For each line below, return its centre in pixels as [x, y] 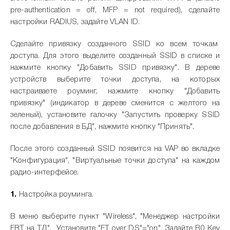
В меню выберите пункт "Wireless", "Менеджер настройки [115, 217]
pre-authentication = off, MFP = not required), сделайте [115, 10]
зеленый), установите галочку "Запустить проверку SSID [115, 115]
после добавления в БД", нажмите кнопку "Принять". [102, 127]
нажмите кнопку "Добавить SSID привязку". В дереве [115, 68]
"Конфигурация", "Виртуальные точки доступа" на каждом [115, 161]
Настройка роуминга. [56, 195]
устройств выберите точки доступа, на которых [115, 80]
